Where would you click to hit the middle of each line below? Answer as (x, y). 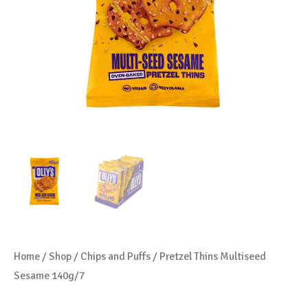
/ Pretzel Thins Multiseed (208, 257)
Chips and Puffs (115, 257)
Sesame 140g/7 (49, 276)
